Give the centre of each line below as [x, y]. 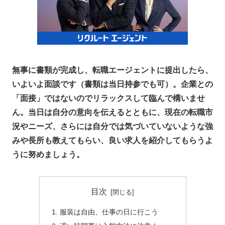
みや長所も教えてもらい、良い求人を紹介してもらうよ [113, 141]
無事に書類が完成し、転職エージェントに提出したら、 [113, 70]
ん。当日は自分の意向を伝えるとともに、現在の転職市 [113, 113]
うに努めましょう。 [48, 155]
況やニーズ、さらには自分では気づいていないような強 [113, 127]
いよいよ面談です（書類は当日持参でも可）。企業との [113, 84]
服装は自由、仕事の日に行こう [109, 212]
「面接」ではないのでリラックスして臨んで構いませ [108, 98]
